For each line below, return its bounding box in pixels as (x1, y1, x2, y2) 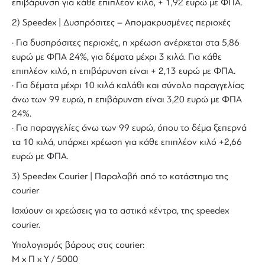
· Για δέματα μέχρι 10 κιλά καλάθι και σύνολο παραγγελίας (12, 80, 244, 91)
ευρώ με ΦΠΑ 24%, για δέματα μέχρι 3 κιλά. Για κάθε (12, 51, 222, 63)
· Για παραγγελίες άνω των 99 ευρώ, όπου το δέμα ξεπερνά (12, 122, 247, 134)
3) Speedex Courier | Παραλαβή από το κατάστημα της (12, 171, 228, 182)
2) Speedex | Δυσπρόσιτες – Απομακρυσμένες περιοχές (12, 17, 231, 28)
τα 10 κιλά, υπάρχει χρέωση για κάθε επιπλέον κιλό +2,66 (12, 137, 242, 148)
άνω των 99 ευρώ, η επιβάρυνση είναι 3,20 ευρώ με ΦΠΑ (12, 94, 242, 105)
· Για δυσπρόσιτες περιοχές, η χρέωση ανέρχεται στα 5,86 (12, 37, 240, 49)
